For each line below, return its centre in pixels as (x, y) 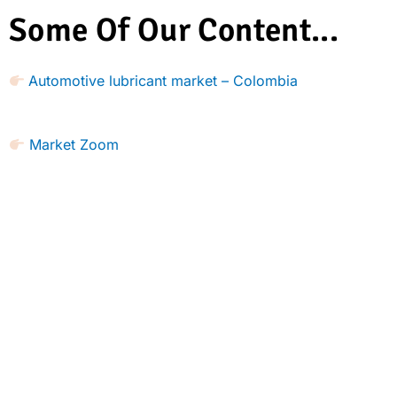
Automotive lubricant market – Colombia (163, 81)
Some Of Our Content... (174, 30)
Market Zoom (72, 144)
